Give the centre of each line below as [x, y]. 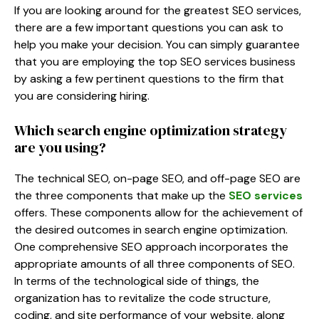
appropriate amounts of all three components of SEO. [155, 263]
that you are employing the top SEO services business [155, 61]
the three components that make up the [121, 195]
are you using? [60, 147]
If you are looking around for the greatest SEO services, [158, 10]
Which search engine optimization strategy [151, 130]
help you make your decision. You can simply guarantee [157, 44]
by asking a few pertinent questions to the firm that [149, 78]
